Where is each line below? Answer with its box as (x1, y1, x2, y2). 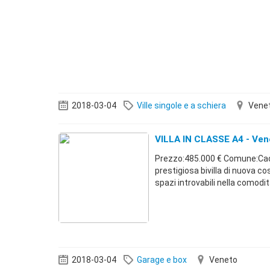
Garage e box (137, 255, 187, 265)
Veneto (209, 255, 237, 265)
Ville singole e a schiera (137, 101, 226, 110)
